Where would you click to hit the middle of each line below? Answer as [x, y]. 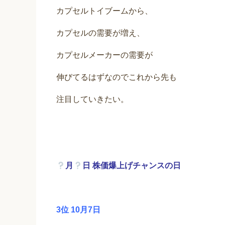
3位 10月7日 [78, 210]
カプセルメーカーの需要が [104, 55]
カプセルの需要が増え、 [100, 33]
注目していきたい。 [92, 99]
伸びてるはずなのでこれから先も [117, 77]
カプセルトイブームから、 [104, 11]
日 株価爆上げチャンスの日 [132, 166]
